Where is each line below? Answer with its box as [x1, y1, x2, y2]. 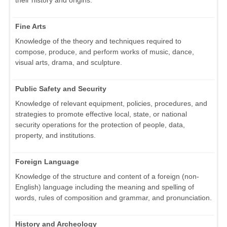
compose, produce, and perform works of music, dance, [15, 47, 194, 56]
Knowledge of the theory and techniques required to [15, 36, 181, 45]
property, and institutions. [15, 131, 96, 139]
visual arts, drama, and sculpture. [15, 58, 122, 66]
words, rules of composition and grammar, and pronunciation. [15, 193, 212, 202]
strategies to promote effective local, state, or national [15, 109, 187, 118]
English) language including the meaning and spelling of [15, 182, 194, 191]
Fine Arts [15, 22, 46, 30]
